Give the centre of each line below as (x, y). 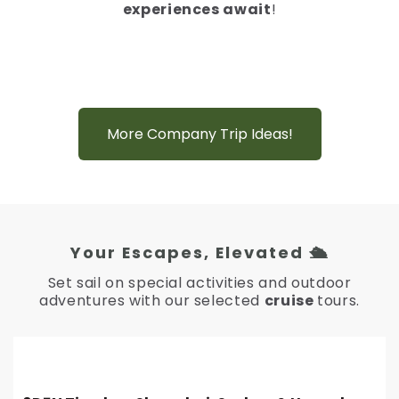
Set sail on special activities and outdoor (199, 283)
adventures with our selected (152, 301)
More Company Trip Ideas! (199, 134)
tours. (338, 301)
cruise (291, 301)
